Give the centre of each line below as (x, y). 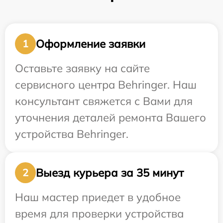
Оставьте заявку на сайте (82, 68)
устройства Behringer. (72, 134)
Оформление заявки (91, 44)
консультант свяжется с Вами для (104, 101)
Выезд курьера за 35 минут (110, 172)
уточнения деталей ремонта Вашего (111, 118)
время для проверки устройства (99, 214)
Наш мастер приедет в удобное (98, 197)
